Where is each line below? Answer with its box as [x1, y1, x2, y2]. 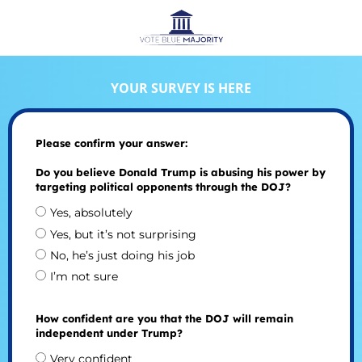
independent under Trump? [35, 326, 183, 339]
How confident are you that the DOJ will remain [35, 311, 293, 325]
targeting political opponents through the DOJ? [35, 180, 291, 194]
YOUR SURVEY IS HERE [111, 78, 251, 97]
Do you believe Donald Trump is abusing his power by [35, 166, 326, 179]
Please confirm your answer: [35, 137, 187, 150]
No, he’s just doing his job [49, 247, 195, 263]
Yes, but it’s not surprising [49, 226, 196, 242]
